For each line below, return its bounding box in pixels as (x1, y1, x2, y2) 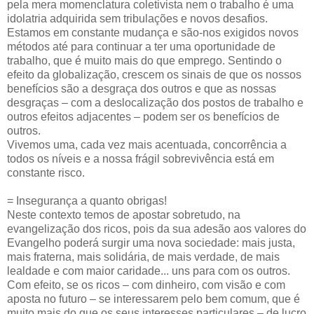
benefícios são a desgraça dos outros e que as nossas (7, 82, 276, 95)
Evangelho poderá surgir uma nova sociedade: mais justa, (7, 236, 295, 249)
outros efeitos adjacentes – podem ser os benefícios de (7, 110, 280, 123)
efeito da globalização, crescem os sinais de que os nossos (7, 68, 301, 81)
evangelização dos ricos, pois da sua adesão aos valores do (7, 222, 306, 235)
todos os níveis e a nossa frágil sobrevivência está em (7, 152, 274, 165)
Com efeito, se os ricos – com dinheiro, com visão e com (7, 278, 285, 291)
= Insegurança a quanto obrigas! (7, 194, 167, 207)
